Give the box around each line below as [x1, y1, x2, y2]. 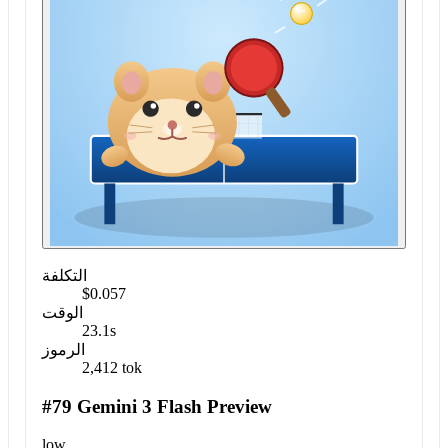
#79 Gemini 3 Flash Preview [42, 395, 272, 417]
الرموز [42, 340, 85, 358]
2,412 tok [82, 358, 142, 376]
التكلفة [42, 266, 87, 284]
